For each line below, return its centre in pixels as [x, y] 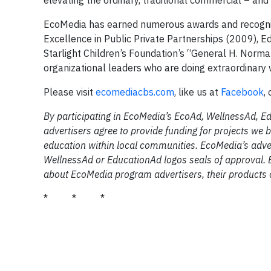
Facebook [242, 92]
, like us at [198, 92]
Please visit [70, 92]
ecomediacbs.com [135, 92]
